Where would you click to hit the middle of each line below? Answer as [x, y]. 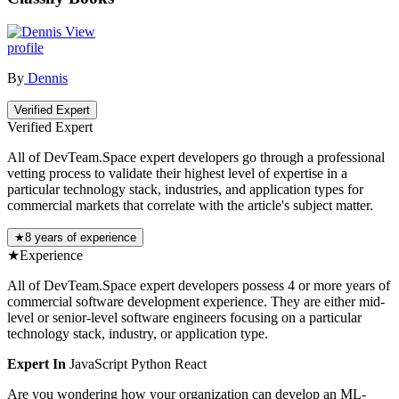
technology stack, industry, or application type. [138, 334]
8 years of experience [81, 238]
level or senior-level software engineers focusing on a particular [184, 318]
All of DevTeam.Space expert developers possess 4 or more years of [199, 286]
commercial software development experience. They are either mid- [196, 302]
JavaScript [98, 364]
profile [25, 48]
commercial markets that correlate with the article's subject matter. [190, 206]
